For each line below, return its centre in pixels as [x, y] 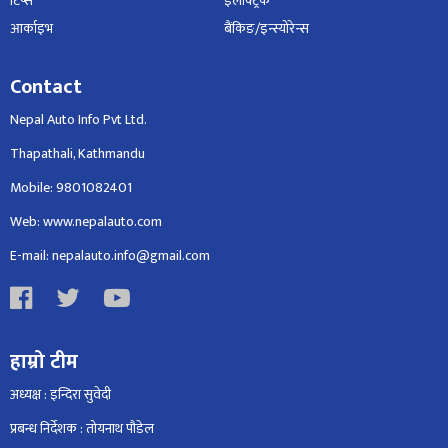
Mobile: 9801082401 [71, 188]
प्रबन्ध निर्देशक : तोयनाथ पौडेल [82, 429]
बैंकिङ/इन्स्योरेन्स [266, 29]
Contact [46, 87]
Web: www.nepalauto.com [86, 222]
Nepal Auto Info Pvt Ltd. [78, 120]
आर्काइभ [31, 29]
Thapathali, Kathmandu [77, 154]
